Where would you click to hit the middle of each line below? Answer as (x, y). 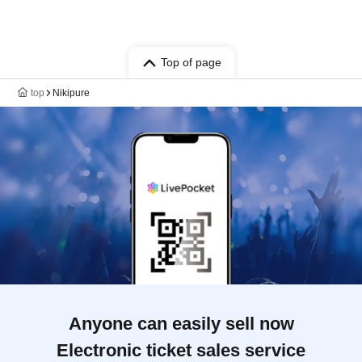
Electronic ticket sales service (181, 350)
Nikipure (71, 93)
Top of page (191, 62)
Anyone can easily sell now (181, 324)
